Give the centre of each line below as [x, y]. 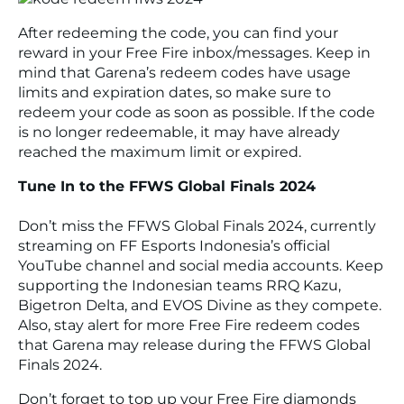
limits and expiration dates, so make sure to [174, 92]
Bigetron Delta [71, 306]
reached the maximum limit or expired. [160, 151]
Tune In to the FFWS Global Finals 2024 [167, 186]
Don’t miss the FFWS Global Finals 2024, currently [197, 226]
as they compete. [317, 306]
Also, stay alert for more [103, 326]
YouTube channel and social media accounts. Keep [201, 266]
